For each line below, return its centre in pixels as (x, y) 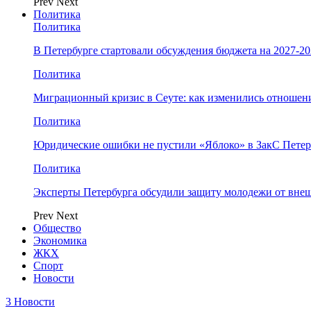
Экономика (60, 241)
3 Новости (30, 302)
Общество (57, 228)
